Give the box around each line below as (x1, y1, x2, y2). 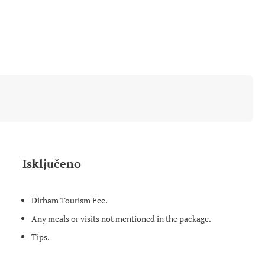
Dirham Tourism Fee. (31, 195, 108, 206)
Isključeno (22, 156, 82, 172)
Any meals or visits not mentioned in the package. (31, 213, 212, 224)
